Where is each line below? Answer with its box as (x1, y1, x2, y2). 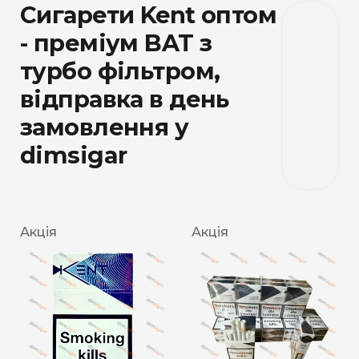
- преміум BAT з (20, 29, 212, 58)
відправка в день (20, 85, 229, 114)
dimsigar (20, 141, 127, 170)
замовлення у (20, 113, 189, 142)
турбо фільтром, (20, 57, 220, 86)
